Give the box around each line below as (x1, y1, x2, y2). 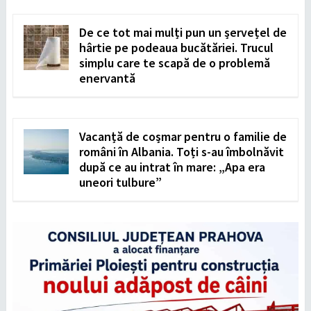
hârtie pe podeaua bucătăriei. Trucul (78, 39, 274, 56)
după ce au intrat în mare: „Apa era (78, 158, 265, 175)
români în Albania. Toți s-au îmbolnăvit (78, 143, 284, 160)
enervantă (78, 69, 135, 86)
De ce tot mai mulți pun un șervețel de (78, 24, 287, 40)
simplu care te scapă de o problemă (78, 54, 270, 71)
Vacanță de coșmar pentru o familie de (78, 128, 287, 144)
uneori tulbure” (78, 174, 162, 190)
